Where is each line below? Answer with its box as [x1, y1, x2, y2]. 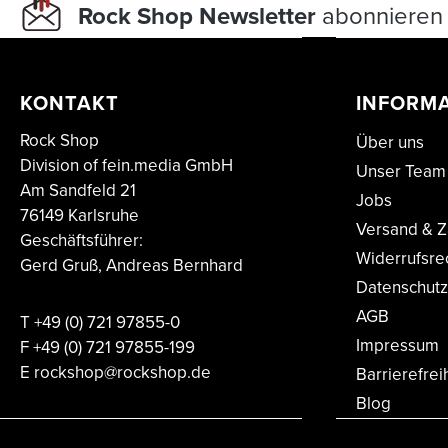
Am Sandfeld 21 [20, 178, 136, 203]
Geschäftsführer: [20, 228, 143, 253]
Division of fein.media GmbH [20, 153, 233, 178]
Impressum [356, 333, 439, 358]
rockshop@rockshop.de [34, 360, 211, 385]
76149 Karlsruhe [20, 203, 139, 228]
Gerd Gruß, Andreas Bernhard [20, 253, 243, 278]
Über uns [356, 130, 424, 155]
